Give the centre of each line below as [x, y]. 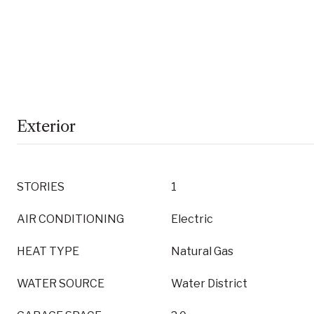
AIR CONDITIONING [70, 219]
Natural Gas [202, 251]
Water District [209, 284]
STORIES [41, 187]
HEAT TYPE [48, 251]
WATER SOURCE [61, 284]
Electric [192, 219]
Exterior [46, 127]
